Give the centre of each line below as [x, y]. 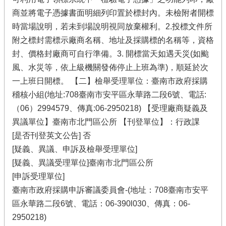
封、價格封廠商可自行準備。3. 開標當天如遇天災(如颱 [110, 54]
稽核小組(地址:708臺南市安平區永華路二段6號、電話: [109, 95]
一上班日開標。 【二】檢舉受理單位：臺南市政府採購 [110, 81]
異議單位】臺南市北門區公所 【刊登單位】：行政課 [106, 122]
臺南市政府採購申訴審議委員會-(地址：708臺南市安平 [110, 190]
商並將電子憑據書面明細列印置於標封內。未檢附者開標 [113, 13]
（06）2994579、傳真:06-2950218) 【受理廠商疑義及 [110, 108]
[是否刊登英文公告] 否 [51, 135]
